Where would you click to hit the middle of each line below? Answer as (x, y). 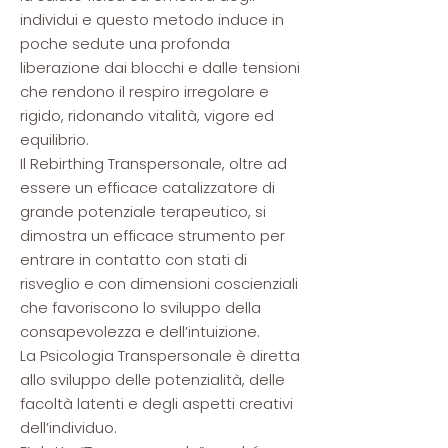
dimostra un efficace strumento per (152, 235)
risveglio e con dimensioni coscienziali (159, 283)
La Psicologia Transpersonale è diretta (160, 355)
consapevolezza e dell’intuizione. (140, 331)
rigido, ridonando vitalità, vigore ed (147, 115)
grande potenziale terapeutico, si (143, 211)
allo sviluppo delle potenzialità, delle (152, 379)
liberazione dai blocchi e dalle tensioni (160, 67)
